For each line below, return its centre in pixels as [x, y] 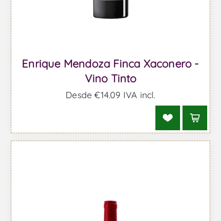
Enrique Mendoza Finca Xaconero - [110, 64]
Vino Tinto [110, 79]
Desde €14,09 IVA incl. [110, 95]
